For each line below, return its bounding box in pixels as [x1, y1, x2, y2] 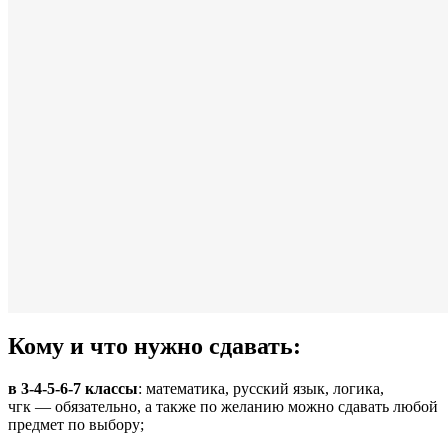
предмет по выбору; [8, 416, 144, 434]
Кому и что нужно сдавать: [8, 333, 301, 360]
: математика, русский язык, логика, [138, 380, 384, 398]
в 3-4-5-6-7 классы [8, 380, 138, 398]
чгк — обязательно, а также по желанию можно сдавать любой [8, 398, 438, 416]
